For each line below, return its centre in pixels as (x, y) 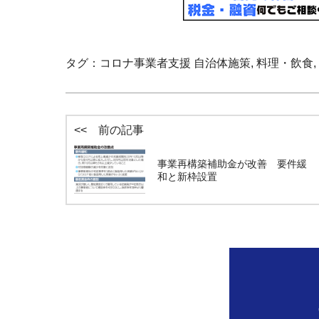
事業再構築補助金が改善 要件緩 (232, 164)
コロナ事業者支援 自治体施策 (175, 63)
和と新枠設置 (188, 177)
